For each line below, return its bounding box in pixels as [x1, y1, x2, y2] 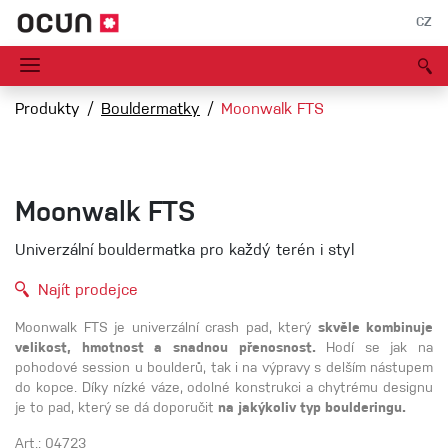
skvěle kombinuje [317, 322, 433, 337]
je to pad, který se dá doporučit [15, 402, 218, 417]
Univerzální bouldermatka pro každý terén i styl [15, 243, 354, 260]
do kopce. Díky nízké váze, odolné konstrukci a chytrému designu [15, 382, 433, 397]
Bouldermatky [101, 102, 200, 119]
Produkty [15, 102, 80, 119]
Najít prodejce [38, 283, 138, 300]
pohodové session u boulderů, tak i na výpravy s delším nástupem [15, 362, 433, 377]
